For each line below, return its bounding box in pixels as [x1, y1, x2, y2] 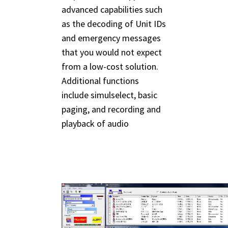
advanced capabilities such [62, 4, 162, 16]
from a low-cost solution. [62, 61, 158, 73]
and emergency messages [62, 32, 161, 44]
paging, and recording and [62, 103, 161, 116]
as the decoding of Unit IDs [62, 18, 166, 30]
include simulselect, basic [62, 89, 157, 101]
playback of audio [62, 118, 129, 130]
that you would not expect [62, 46, 162, 59]
